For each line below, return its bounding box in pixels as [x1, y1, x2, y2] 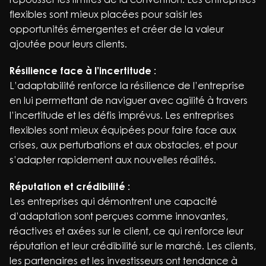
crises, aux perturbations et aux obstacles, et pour [9, 139, 237, 151]
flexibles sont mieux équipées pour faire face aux [9, 124, 236, 136]
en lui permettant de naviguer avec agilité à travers [9, 94, 248, 106]
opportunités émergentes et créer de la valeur [9, 23, 224, 35]
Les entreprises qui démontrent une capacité [9, 195, 217, 207]
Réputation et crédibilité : [9, 180, 130, 192]
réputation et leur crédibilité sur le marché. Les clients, [9, 240, 256, 252]
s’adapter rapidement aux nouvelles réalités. [9, 154, 216, 166]
